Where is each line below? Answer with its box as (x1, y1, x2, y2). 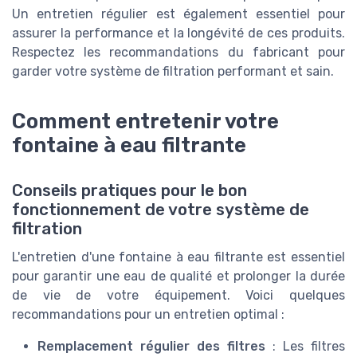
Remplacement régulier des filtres (37, 338, 265, 354)
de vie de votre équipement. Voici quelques (12, 287, 345, 303)
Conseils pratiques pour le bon (12, 180, 247, 200)
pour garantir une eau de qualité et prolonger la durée (12, 268, 345, 284)
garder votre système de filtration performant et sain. (12, 63, 334, 79)
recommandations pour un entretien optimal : (12, 306, 284, 322)
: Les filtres (265, 338, 345, 354)
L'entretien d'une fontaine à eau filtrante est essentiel (12, 249, 345, 265)
